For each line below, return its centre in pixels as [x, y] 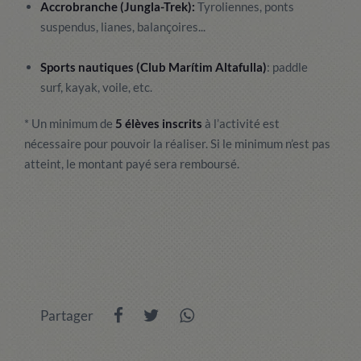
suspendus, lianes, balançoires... [123, 27]
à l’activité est [241, 123]
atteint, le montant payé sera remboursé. [132, 164]
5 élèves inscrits [158, 123]
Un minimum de [72, 123]
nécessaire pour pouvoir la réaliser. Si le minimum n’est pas [177, 143]
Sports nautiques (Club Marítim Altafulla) [154, 67]
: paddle [287, 67]
